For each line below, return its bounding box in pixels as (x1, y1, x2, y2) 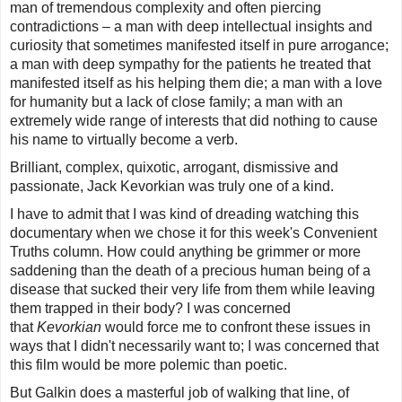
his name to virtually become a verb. (10, 132, 238, 148)
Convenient (303, 225, 377, 241)
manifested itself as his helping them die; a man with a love (10, 75, 382, 92)
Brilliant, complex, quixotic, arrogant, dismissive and (10, 160, 338, 176)
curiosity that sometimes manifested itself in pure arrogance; (10, 38, 389, 54)
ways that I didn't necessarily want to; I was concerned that (10, 338, 379, 354)
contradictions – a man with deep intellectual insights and (10, 19, 372, 35)
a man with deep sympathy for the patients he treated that (10, 57, 371, 73)
